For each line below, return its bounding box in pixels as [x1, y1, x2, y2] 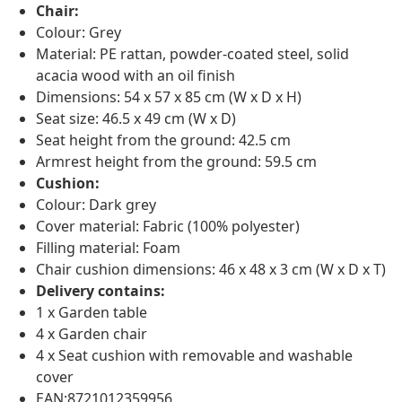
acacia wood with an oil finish [36, 66, 235, 86]
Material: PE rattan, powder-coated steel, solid [36, 44, 349, 65]
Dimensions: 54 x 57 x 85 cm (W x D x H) [36, 87, 301, 108]
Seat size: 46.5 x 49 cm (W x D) [36, 109, 236, 129]
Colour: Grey [36, 22, 121, 43]
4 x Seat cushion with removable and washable [36, 345, 353, 366]
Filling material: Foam [36, 238, 180, 258]
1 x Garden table [36, 302, 147, 323]
